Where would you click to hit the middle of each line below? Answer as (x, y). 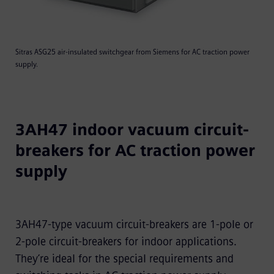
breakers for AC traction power (135, 150)
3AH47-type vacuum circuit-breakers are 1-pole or (134, 224)
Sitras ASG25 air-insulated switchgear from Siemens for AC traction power (132, 52)
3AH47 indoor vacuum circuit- (132, 129)
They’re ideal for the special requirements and (124, 258)
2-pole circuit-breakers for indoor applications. (126, 241)
